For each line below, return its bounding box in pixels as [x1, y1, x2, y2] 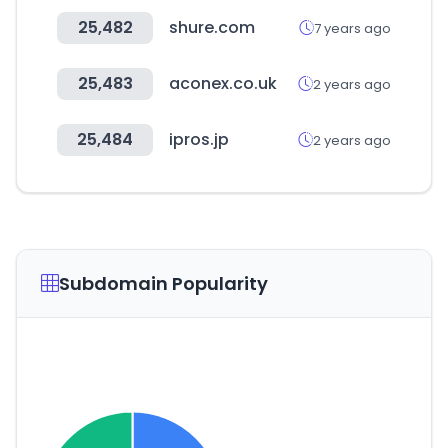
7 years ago [314, 18, 391, 38]
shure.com [169, 16, 255, 39]
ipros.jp [169, 128, 229, 151]
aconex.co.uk [169, 72, 277, 95]
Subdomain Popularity [59, 271, 268, 296]
